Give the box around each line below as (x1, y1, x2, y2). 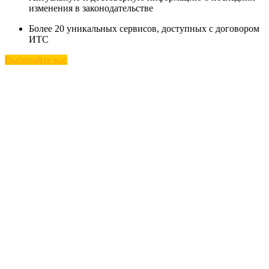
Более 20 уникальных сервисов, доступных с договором (29, 23, 259, 34)
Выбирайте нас (5, 55, 67, 65)
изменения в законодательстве (29, 3, 153, 14)
